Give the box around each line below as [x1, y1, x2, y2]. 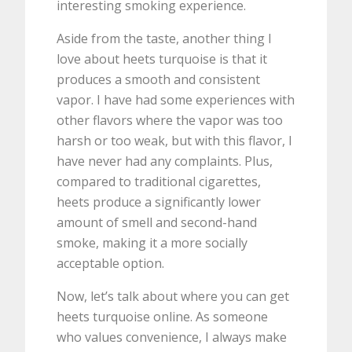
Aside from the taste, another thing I [57, 30, 273, 48]
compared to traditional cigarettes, [57, 173, 262, 191]
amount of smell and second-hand [57, 214, 258, 232]
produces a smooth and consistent [57, 71, 261, 89]
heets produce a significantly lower [57, 193, 262, 211]
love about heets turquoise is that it [57, 50, 268, 68]
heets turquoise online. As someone [57, 308, 269, 326]
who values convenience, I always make [57, 328, 288, 346]
